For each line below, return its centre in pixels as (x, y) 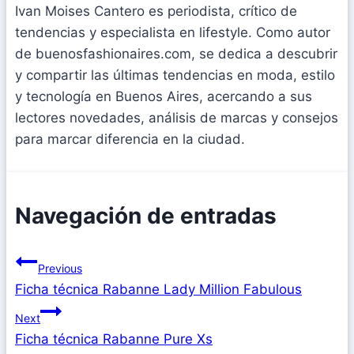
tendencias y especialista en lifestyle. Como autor (173, 32)
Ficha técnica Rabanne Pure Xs (114, 339)
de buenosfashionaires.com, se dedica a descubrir (176, 53)
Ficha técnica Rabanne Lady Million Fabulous (158, 290)
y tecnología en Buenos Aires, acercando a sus (164, 96)
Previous (60, 269)
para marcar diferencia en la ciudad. (130, 139)
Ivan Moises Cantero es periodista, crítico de (156, 11)
